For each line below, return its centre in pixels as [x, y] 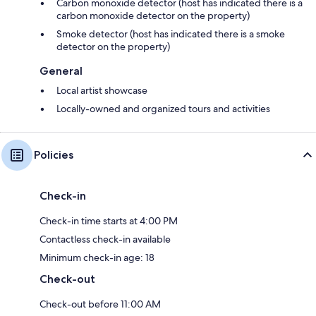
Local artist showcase [102, 90]
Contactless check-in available [105, 239]
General [61, 71]
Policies [54, 155]
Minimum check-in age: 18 [97, 257]
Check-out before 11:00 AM [100, 304]
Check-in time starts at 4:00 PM [109, 221]
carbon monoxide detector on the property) [153, 16]
